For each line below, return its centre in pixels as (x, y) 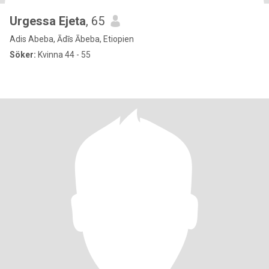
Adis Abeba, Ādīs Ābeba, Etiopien (72, 39)
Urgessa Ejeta (48, 21)
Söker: (23, 55)
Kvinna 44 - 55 (63, 55)
